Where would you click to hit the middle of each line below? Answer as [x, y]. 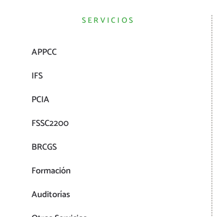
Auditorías [51, 195]
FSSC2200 [50, 124]
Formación [51, 171]
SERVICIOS [108, 21]
